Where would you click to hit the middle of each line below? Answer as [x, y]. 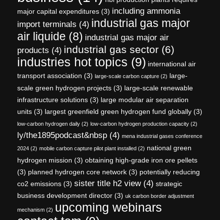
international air [172, 64]
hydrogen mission [45, 160]
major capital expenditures [58, 11]
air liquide [41, 36]
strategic [169, 183]
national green [169, 148]
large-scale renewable [159, 88]
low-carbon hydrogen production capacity [140, 124]
